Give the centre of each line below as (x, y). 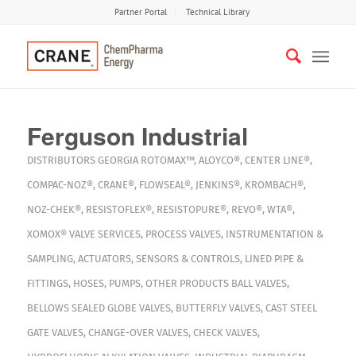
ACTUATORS (104, 259)
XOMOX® (46, 234)
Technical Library (217, 12)
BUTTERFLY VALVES (218, 308)
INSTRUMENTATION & (274, 234)
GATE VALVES (55, 333)
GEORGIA (118, 160)
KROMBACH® (274, 185)
